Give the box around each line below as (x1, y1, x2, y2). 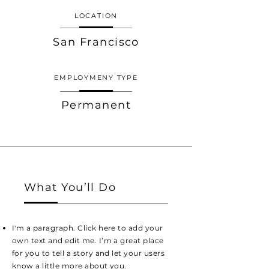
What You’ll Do (24, 181, 116, 194)
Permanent (61, 98, 131, 112)
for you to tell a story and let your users (12, 249, 165, 258)
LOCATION (74, 11, 118, 20)
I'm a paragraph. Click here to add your (12, 223, 163, 232)
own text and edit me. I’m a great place (12, 236, 164, 245)
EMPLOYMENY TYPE (54, 73, 138, 82)
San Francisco (53, 35, 139, 49)
